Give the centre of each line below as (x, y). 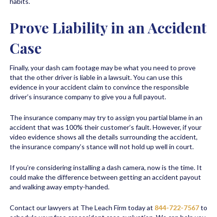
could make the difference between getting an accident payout (105, 177)
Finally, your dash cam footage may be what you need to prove (103, 67)
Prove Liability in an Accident (108, 27)
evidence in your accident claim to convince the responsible (99, 87)
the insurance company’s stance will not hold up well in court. (102, 146)
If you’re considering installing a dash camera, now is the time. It (106, 167)
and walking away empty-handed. (60, 186)
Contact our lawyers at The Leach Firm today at (82, 207)
